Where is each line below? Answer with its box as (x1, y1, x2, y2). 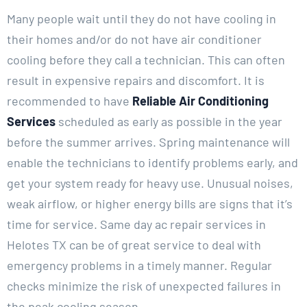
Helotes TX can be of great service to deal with (7, 237, 261, 253)
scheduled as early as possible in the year (56, 114, 282, 130)
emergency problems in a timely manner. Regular (7, 258, 272, 273)
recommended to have (7, 93, 132, 109)
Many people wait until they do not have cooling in (7, 11, 276, 27)
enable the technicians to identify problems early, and (7, 155, 298, 171)
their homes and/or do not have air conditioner (7, 32, 262, 47)
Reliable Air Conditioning (132, 93, 269, 109)
